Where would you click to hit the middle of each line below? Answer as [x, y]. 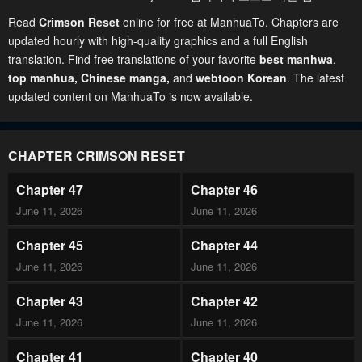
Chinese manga [124, 78]
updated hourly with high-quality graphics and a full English [158, 40]
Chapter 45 [50, 245]
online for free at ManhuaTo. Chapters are [231, 22]
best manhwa [296, 59]
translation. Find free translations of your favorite [134, 59]
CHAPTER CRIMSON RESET [97, 156]
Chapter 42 [224, 301]
